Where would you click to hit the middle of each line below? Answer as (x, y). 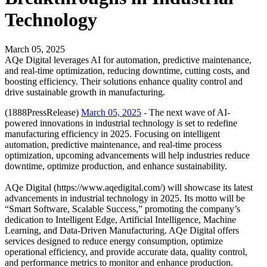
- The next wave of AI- (186, 112)
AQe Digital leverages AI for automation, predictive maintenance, (128, 60)
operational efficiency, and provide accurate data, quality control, (126, 252)
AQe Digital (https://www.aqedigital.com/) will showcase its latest (129, 187)
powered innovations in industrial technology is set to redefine (121, 123)
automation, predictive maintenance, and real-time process (113, 144)
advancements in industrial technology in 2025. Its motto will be (125, 198)
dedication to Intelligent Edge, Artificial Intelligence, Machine (120, 219)
